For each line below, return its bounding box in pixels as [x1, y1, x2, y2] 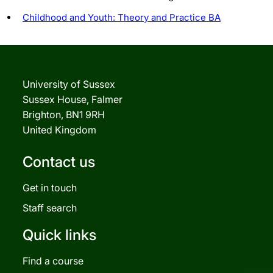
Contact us [23, 152, 95, 171]
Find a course [23, 254, 83, 267]
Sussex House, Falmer [23, 93, 122, 105]
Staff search [23, 201, 77, 214]
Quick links [23, 225, 96, 244]
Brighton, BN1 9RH [23, 108, 105, 121]
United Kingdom [23, 123, 96, 136]
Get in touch [23, 181, 77, 194]
